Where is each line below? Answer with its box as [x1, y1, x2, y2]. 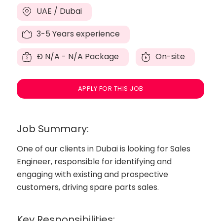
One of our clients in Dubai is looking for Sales [17, 143, 191, 154]
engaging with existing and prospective [17, 169, 169, 180]
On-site [153, 51, 185, 62]
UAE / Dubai [35, 5, 82, 17]
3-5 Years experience [35, 28, 120, 39]
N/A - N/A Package [43, 51, 119, 62]
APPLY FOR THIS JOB [77, 84, 144, 93]
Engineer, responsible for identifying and [17, 156, 172, 167]
